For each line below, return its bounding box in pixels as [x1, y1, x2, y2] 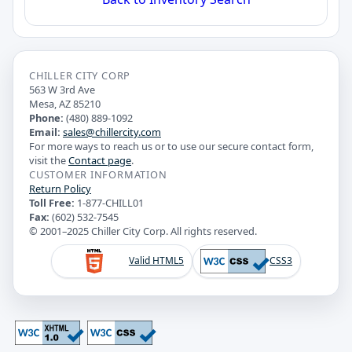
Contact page [68, 152, 131, 167]
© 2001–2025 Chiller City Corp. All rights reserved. [29, 223, 257, 238]
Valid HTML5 [128, 254, 184, 268]
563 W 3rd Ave [29, 82, 95, 97]
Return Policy [29, 181, 91, 196]
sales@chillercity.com [63, 124, 161, 139]
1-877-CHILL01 [75, 195, 144, 210]
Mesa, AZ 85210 [29, 96, 101, 111]
